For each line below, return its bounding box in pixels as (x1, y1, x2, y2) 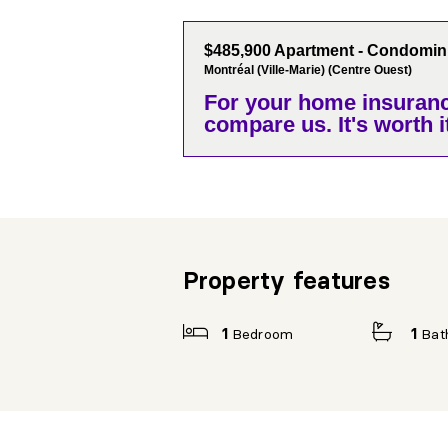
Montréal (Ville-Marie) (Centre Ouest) (203, 63, 412, 78)
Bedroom (232, 325, 293, 344)
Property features (182, 266, 390, 296)
